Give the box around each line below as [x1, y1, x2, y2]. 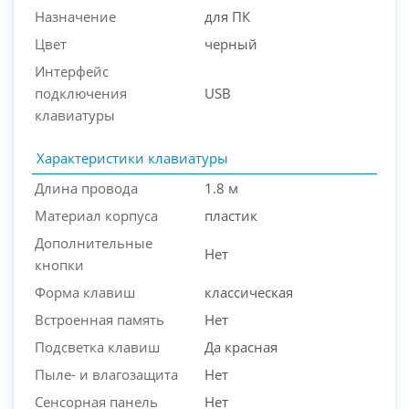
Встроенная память [35, 309, 164, 329]
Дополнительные [35, 233, 152, 252]
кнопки [35, 255, 84, 274]
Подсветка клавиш [35, 337, 160, 356]
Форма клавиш [35, 282, 135, 301]
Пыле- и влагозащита [35, 364, 178, 383]
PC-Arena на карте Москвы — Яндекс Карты [108, 131, 301, 142]
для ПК [204, 6, 250, 26]
